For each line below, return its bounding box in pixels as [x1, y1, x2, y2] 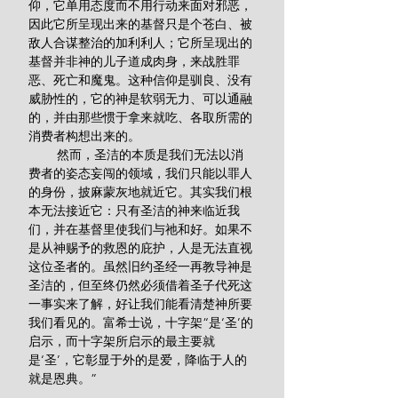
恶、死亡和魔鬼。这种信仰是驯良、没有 [28, 72, 252, 88]
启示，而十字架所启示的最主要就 [28, 333, 215, 349]
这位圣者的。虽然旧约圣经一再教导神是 [28, 259, 252, 275]
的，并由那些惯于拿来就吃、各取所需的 [28, 109, 252, 125]
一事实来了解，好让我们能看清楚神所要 [28, 296, 252, 312]
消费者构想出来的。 [28, 128, 140, 144]
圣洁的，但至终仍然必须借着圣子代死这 [28, 277, 252, 293]
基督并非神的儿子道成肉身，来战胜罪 [28, 53, 240, 69]
